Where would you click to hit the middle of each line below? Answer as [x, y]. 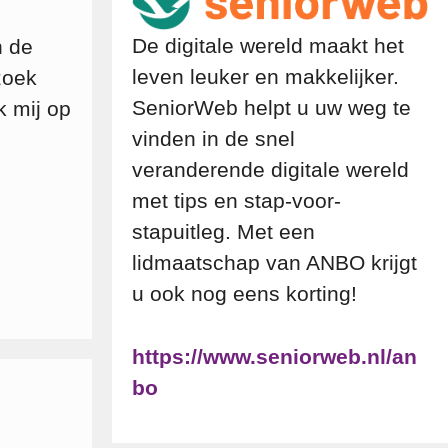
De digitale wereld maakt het [268, 46]
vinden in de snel [213, 139]
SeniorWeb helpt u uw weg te [271, 108]
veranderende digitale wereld [270, 170]
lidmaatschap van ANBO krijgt [274, 263]
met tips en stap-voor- [236, 201]
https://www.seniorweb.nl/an [274, 356]
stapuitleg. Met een [223, 232]
